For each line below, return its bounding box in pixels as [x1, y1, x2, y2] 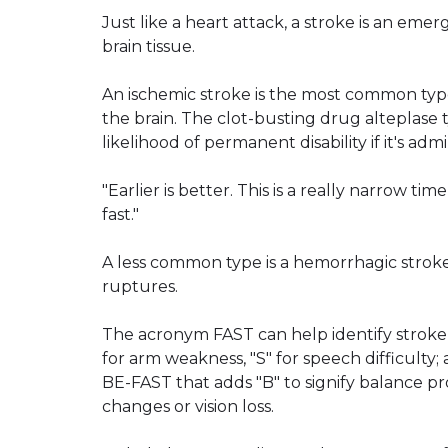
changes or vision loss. [102, 396, 274, 416]
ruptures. [102, 276, 178, 296]
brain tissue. [102, 36, 195, 56]
